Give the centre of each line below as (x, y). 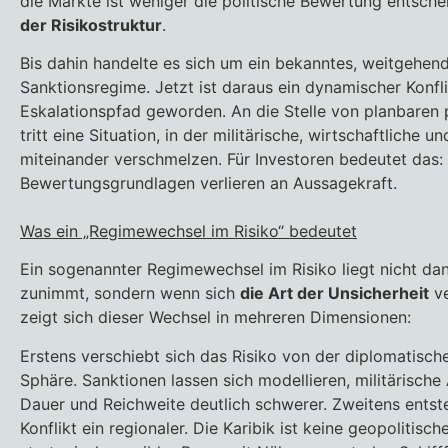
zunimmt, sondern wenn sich (130, 293)
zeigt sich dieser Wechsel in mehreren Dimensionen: (215, 317)
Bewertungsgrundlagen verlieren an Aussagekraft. (208, 182)
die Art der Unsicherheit (334, 293)
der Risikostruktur (91, 24)
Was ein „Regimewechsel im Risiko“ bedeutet (188, 230)
